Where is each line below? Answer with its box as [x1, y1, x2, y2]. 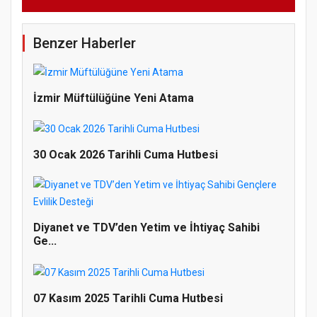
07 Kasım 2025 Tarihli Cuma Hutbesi [33, 291, 223, 305]
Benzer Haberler [33, 34, 136, 52]
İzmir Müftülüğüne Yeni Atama [33, 91, 194, 105]
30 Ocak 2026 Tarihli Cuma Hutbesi [33, 148, 218, 162]
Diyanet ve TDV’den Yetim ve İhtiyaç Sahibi [33, 221, 260, 235]
